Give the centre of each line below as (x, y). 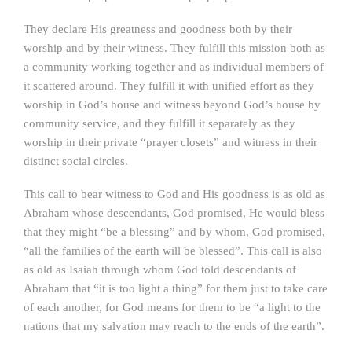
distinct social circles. (76, 161)
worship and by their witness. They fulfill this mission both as (174, 48)
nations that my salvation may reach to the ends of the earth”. (174, 326)
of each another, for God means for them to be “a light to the (172, 307)
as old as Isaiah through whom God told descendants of (160, 269)
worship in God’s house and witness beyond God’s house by (172, 104)
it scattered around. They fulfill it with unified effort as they (169, 86)
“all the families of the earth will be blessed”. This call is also (173, 251)
